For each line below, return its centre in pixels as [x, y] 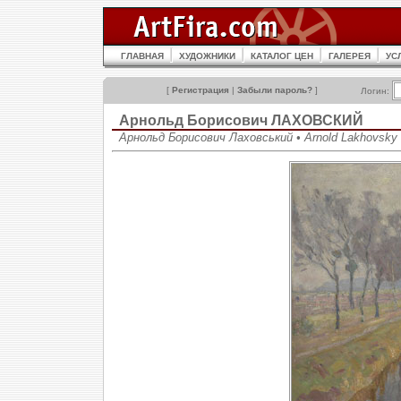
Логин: [376, 91]
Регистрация [200, 90]
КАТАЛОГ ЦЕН [282, 56]
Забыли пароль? [275, 90]
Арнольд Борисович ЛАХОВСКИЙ [241, 120]
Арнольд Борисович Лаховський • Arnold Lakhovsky [258, 137]
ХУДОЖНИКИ [207, 56]
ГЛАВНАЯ [142, 56]
